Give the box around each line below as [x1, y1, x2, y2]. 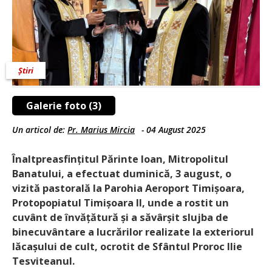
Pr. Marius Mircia [67, 123, 135, 135]
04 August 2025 [146, 123, 206, 135]
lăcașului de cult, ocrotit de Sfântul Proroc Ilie [12, 239, 242, 253]
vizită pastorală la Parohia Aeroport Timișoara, [12, 181, 245, 195]
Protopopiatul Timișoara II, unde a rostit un [12, 195, 229, 209]
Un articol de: [12, 123, 67, 135]
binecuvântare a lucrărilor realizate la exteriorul [12, 225, 254, 239]
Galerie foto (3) [26, 98, 101, 112]
